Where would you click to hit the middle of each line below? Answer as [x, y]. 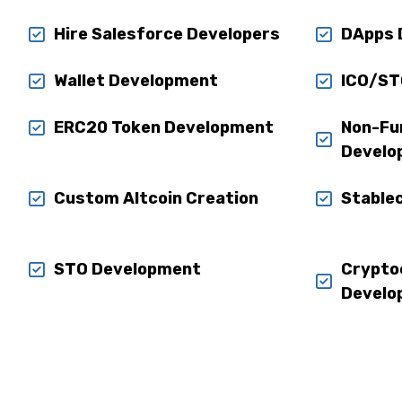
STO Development [127, 269]
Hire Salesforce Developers [166, 34]
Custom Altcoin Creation [156, 198]
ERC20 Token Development [163, 127]
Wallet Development [135, 81]
